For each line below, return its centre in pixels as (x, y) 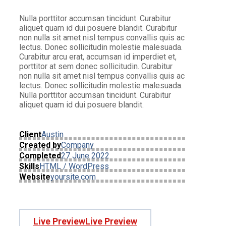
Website (35, 177)
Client (30, 134)
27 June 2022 (85, 155)
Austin (52, 134)
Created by (40, 145)
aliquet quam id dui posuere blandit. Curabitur (98, 28)
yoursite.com (73, 177)
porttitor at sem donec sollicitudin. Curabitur (96, 66)
